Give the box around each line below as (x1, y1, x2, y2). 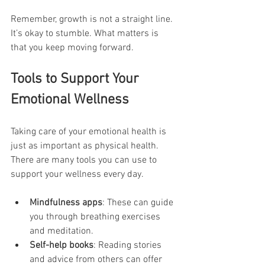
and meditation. (30, 225, 93, 237)
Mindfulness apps (30, 196, 102, 209)
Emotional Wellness (11, 91, 129, 108)
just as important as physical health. (11, 140, 161, 152)
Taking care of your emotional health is (11, 125, 169, 138)
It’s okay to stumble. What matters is (11, 27, 161, 40)
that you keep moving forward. (11, 41, 134, 54)
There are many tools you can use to (11, 154, 159, 166)
